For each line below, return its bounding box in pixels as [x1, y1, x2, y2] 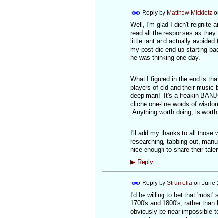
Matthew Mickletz [166, 9, 212, 17]
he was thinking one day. [130, 54, 200, 62]
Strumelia [166, 179, 192, 186]
